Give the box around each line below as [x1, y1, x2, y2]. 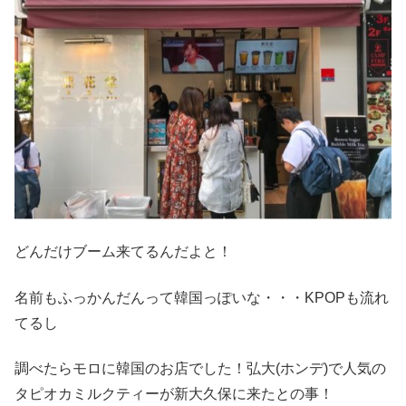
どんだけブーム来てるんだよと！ [14, 244, 232, 260]
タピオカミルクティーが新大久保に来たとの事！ [14, 386, 333, 402]
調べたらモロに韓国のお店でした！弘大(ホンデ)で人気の [14, 361, 386, 377]
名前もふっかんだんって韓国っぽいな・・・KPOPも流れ [14, 289, 389, 305]
